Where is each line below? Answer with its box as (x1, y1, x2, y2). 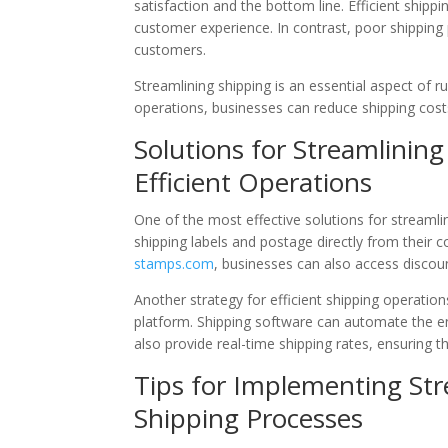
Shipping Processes (134, 400, 364, 436)
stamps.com (134, 254, 215, 273)
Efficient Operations (134, 164, 373, 200)
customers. (134, 40, 207, 59)
